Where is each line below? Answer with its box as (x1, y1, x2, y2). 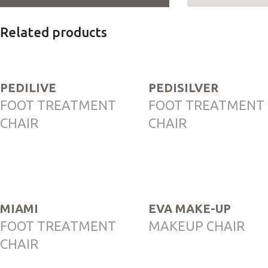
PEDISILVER (148, 80, 219, 95)
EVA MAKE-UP (148, 201, 232, 215)
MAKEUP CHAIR (148, 218, 245, 233)
